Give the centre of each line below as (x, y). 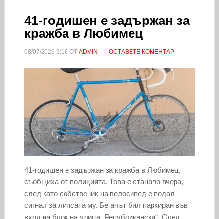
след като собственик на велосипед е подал (99, 193)
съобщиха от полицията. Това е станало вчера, (104, 181)
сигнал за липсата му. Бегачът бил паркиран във (106, 205)
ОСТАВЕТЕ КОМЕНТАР (141, 52)
